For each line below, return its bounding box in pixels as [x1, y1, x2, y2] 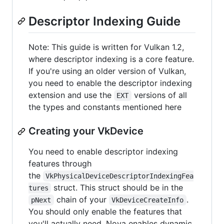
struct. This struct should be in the [51, 182, 183, 193]
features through [28, 158, 91, 169]
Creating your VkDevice [28, 125, 143, 137]
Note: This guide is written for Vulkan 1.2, [28, 42, 184, 52]
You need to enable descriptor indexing [28, 146, 178, 157]
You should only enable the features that [28, 206, 182, 217]
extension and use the [28, 90, 114, 100]
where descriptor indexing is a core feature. [28, 54, 194, 64]
